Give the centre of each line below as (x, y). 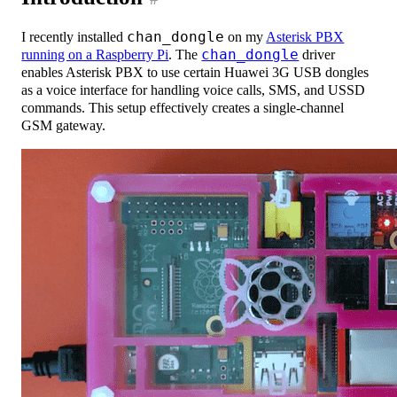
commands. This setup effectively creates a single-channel (183, 107)
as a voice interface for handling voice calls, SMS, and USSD (194, 90)
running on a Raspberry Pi (95, 54)
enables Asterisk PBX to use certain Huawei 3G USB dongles (195, 72)
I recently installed (74, 36)
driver (317, 54)
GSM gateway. (64, 125)
